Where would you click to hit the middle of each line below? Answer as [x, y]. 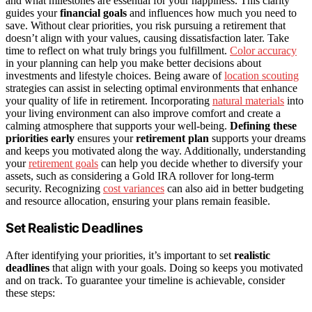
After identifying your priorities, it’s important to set [120, 255]
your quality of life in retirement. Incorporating [109, 100]
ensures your [105, 138]
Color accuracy [263, 50]
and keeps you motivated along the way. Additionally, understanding [156, 150]
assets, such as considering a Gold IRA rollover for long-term [140, 175]
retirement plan [172, 138]
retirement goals [63, 163]
